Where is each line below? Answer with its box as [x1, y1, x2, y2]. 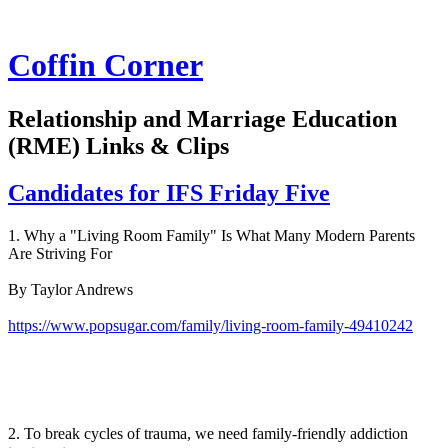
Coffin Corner [8, 47, 203, 84]
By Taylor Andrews [8, 280, 133, 298]
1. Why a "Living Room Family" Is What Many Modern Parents [8, 226, 415, 244]
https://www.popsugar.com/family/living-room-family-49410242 [8, 316, 413, 334]
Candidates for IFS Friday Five [8, 179, 330, 206]
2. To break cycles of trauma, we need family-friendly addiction [8, 424, 408, 442]
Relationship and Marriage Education [8, 105, 397, 132]
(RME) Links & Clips [8, 132, 229, 159]
